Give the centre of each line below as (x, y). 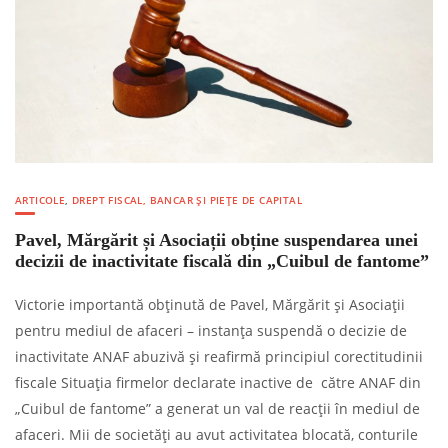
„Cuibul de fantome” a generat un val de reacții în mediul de (217, 409)
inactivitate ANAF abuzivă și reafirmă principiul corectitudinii (219, 357)
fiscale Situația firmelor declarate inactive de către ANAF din (218, 383)
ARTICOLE (40, 200)
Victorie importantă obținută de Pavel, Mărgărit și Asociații (210, 305)
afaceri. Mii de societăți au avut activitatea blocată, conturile (216, 435)
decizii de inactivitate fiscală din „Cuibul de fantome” (222, 261)
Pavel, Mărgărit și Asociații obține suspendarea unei (216, 240)
